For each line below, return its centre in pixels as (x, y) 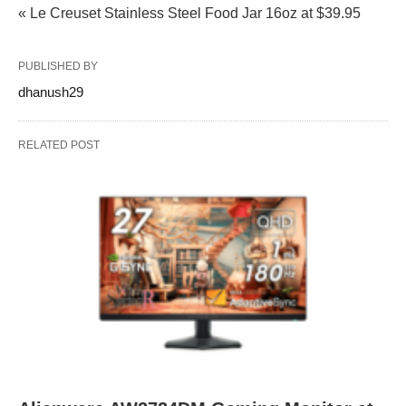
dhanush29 (51, 92)
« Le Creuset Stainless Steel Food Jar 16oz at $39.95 (189, 13)
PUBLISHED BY (58, 66)
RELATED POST (59, 145)
